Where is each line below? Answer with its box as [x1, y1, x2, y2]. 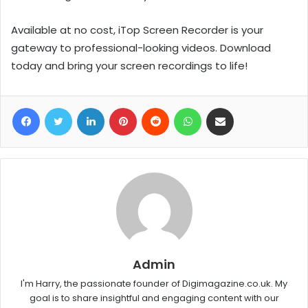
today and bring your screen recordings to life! [11, 58, 247, 74]
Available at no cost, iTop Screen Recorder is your [11, 23, 263, 38]
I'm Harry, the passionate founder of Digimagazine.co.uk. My [21, 277, 287, 291]
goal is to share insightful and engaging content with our [29, 291, 279, 305]
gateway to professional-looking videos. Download [11, 41, 271, 56]
